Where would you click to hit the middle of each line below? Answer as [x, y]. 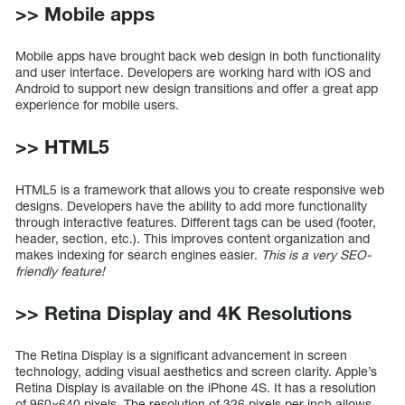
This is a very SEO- [316, 254]
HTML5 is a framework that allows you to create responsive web [200, 189]
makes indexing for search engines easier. [138, 254]
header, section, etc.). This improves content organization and [193, 238]
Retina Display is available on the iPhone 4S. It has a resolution [196, 387]
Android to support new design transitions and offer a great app [197, 89]
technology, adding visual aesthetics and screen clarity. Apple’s [196, 371]
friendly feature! [60, 270]
